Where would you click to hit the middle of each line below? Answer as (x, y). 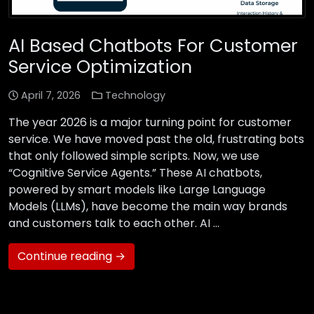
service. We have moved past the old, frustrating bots (156, 139)
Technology (135, 96)
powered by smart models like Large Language (137, 190)
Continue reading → (71, 257)
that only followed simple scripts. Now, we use (134, 156)
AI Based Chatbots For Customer (153, 46)
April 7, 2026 (51, 96)
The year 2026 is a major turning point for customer (150, 123)
